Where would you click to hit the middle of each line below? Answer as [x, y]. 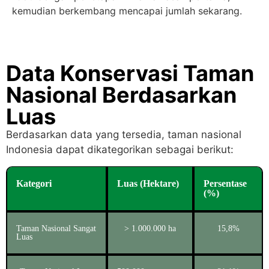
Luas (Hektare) [148, 183]
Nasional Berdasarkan [121, 95]
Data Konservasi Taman [130, 74]
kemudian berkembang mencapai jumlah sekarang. [127, 11]
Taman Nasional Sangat [56, 228]
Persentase [225, 183]
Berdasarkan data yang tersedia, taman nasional [124, 135]
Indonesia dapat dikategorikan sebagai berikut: [120, 150]
